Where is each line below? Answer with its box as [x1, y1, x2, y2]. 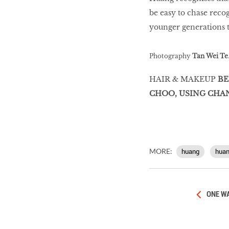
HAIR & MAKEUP [149, 74, 218, 84]
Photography [149, 52, 192, 60]
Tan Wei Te [192, 52, 228, 60]
